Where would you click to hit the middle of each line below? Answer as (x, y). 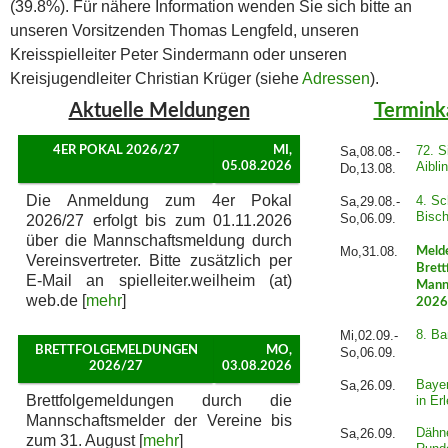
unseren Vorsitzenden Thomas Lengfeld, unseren (184, 30)
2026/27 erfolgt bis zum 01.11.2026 (159, 220)
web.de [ (56, 300)
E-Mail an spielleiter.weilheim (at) (159, 280)
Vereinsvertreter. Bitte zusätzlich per (159, 260)
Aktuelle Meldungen (159, 110)
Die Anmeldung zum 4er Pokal (159, 200)
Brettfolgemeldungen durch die (159, 400)
